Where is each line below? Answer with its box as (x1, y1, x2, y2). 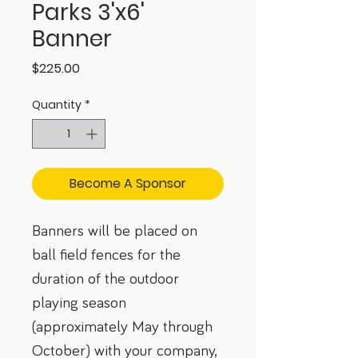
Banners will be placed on (32, 223, 201, 239)
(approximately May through (32, 319, 217, 335)
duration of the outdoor (32, 271, 183, 287)
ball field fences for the (32, 247, 185, 263)
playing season (32, 295, 130, 311)
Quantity (32, 97, 82, 113)
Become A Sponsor (70, 174, 186, 193)
